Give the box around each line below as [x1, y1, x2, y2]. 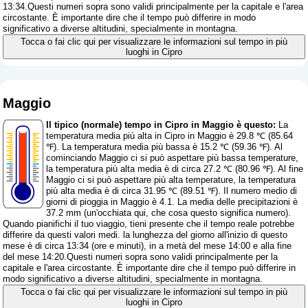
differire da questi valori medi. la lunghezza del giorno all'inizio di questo [3, 230, 288, 241]
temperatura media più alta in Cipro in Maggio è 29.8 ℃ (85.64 [46, 131, 294, 142]
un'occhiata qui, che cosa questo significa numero [87, 208, 286, 219]
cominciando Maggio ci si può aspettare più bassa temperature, [46, 153, 299, 164]
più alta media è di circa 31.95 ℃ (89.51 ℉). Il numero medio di [46, 186, 298, 197]
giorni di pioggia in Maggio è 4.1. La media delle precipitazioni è [46, 197, 298, 208]
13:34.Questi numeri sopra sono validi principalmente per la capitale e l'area [3, 1, 304, 12]
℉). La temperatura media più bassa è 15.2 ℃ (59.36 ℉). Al [46, 142, 283, 153]
